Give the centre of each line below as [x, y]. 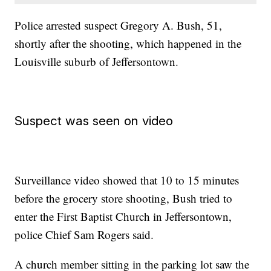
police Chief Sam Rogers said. [84, 235]
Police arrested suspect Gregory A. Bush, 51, [119, 25]
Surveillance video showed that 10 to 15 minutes [127, 180]
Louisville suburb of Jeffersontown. [97, 62]
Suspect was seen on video [94, 121]
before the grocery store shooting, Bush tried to [124, 198]
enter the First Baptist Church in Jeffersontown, [123, 217]
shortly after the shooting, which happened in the [128, 44]
